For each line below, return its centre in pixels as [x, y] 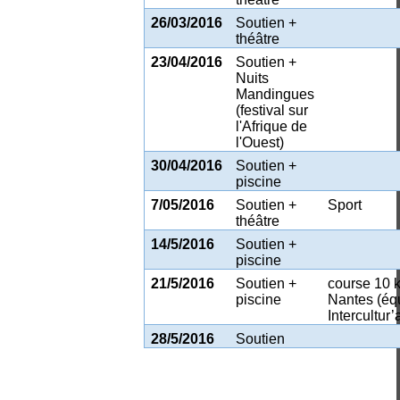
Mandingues [275, 94]
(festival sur [272, 110]
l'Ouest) [260, 142]
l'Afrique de [272, 126]
